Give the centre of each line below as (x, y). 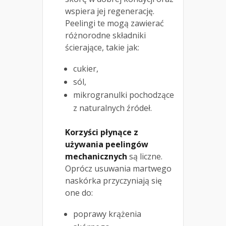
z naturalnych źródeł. (112, 108)
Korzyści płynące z (102, 132)
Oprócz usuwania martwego (118, 169)
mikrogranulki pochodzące (124, 95)
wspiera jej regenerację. (110, 11)
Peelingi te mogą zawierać (115, 23)
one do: (79, 193)
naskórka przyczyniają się (114, 181)
